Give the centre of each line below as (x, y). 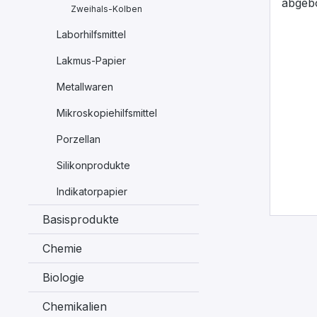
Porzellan (79, 139)
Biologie (63, 277)
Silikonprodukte (93, 165)
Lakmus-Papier (91, 60)
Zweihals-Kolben (106, 9)
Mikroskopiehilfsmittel (107, 113)
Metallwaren (85, 87)
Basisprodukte (81, 219)
